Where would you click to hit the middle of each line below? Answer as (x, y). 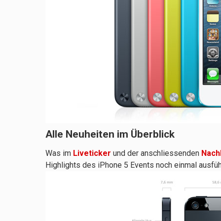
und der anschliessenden (156, 153)
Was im (59, 153)
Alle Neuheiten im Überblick (110, 134)
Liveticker (92, 153)
